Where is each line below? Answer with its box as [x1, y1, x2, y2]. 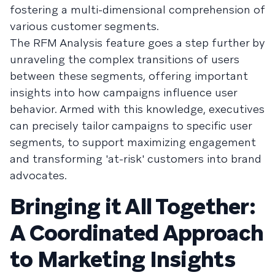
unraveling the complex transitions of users [10, 52, 239, 66]
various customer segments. [10, 18, 159, 33]
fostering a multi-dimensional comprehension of [10, 2, 265, 17]
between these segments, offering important [10, 68, 248, 83]
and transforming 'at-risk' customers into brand [10, 151, 261, 166]
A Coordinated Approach [10, 218, 264, 247]
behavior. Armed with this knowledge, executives [10, 101, 265, 116]
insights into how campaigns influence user [10, 85, 237, 99]
